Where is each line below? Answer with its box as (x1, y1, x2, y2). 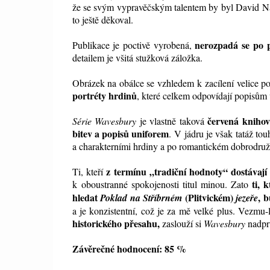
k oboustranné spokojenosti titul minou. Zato (72, 178, 253, 191)
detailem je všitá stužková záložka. (72, 51, 202, 64)
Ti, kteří (72, 165, 106, 178)
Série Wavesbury (72, 115, 137, 128)
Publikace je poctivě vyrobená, (72, 39, 195, 52)
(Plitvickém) (184, 190, 233, 205)
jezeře (233, 191, 259, 205)
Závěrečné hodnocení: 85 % (72, 242, 186, 256)
